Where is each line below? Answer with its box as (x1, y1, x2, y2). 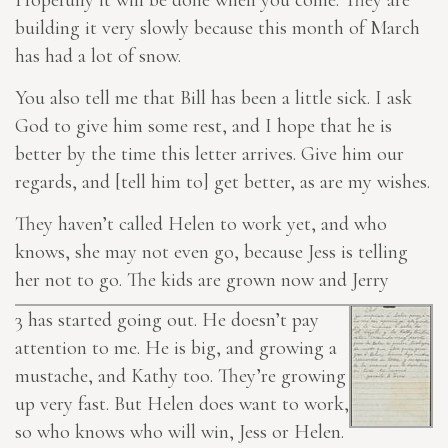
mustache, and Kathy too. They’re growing (15, 364, 346, 389)
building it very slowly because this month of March (15, 16, 420, 41)
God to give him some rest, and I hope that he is (15, 114, 392, 139)
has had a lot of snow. (15, 44, 181, 69)
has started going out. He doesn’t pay (23, 308, 319, 333)
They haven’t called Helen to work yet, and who (15, 212, 387, 237)
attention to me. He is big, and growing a (15, 336, 337, 361)
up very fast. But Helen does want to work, (15, 392, 349, 417)
